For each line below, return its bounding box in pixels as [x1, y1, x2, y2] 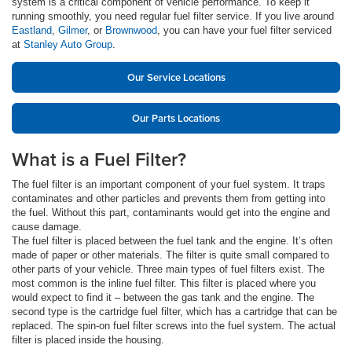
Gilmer [58, 24, 87, 37]
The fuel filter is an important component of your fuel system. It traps [12, 178, 325, 191]
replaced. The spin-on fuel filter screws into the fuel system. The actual [12, 320, 335, 332]
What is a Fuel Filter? [12, 145, 186, 174]
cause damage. [12, 221, 82, 233]
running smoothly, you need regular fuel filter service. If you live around [12, 10, 334, 23]
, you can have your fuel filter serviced [157, 24, 332, 37]
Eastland [12, 24, 52, 37]
